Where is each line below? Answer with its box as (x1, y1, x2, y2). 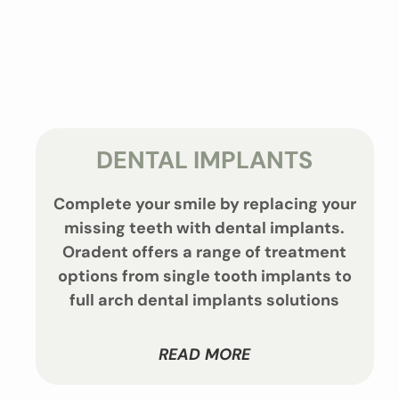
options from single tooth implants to (57, 265, 352, 287)
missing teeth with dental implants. (64, 217, 346, 239)
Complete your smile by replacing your (53, 193, 356, 215)
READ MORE (159, 344, 251, 366)
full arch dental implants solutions (69, 289, 340, 311)
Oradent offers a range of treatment (62, 241, 347, 263)
